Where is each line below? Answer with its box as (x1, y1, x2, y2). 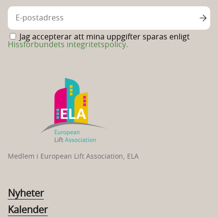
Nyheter (8, 188, 44, 199)
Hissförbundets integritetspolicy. (8, 40, 128, 49)
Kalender (8, 205, 48, 215)
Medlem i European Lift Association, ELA (8, 153, 139, 160)
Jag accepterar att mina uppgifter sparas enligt (19, 33, 190, 41)
